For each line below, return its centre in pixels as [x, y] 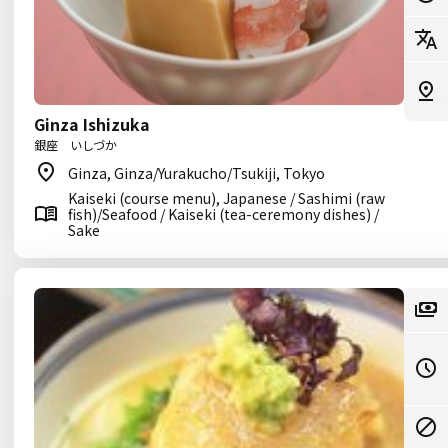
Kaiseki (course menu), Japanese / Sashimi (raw [226, 198]
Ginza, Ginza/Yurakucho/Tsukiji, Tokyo [196, 173]
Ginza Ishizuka [92, 124]
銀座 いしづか [75, 144]
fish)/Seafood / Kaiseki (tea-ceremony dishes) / [223, 214]
